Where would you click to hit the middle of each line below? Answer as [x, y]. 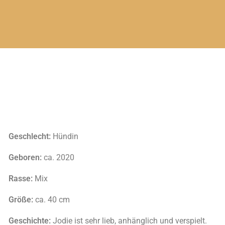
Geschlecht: [29, 136]
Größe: [22, 200]
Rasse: [20, 179]
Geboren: [25, 157]
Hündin [64, 136]
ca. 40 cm [52, 200]
